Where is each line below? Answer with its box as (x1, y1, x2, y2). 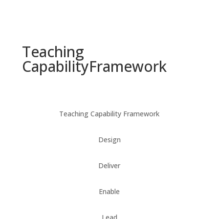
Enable (99, 187, 120, 196)
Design (98, 135, 121, 144)
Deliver (98, 161, 121, 170)
